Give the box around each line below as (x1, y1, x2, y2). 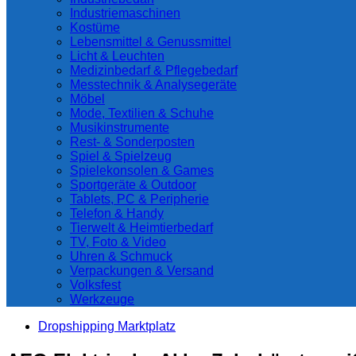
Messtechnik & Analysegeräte (70, 78, 237, 91)
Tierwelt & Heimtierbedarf (70, 221, 213, 234)
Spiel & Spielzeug (70, 149, 172, 163)
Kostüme (70, 21, 120, 34)
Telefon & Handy (70, 207, 164, 220)
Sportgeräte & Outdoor (70, 178, 196, 192)
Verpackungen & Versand (70, 264, 214, 277)
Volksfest (70, 278, 121, 292)
